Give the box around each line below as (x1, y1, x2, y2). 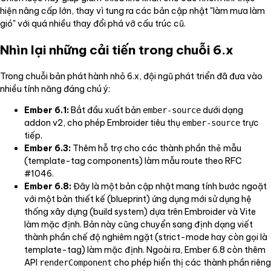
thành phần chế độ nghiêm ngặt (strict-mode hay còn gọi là (24, 231, 267, 243)
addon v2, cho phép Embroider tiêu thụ (24, 117, 182, 128)
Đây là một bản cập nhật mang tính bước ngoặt (71, 180, 267, 192)
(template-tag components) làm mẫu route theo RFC (24, 155, 242, 166)
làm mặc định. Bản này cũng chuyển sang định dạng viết (24, 218, 253, 230)
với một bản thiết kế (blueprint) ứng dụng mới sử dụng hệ (24, 193, 252, 204)
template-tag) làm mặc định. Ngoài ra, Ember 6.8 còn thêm (24, 244, 266, 255)
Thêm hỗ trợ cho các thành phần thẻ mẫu (71, 142, 241, 154)
